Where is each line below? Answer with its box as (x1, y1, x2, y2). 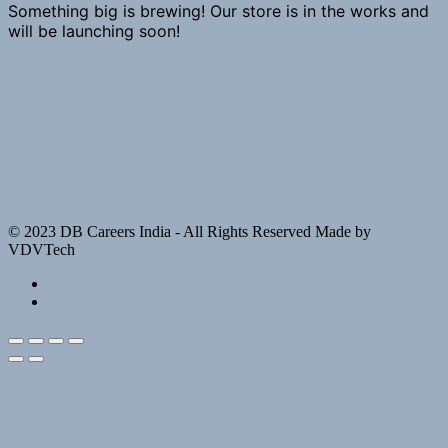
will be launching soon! (8, 20, 180, 41)
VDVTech (8, 240, 75, 258)
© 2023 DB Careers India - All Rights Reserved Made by (8, 222, 371, 240)
